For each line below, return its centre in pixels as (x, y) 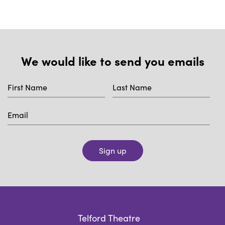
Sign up (113, 150)
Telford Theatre (109, 218)
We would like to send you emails (113, 61)
